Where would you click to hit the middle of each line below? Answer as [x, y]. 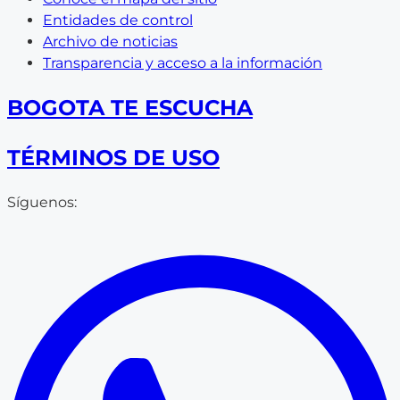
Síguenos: [42, 202]
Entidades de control [118, 20]
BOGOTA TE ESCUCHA [130, 107]
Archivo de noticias [110, 41]
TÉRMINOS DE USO [113, 157]
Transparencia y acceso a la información [183, 62]
